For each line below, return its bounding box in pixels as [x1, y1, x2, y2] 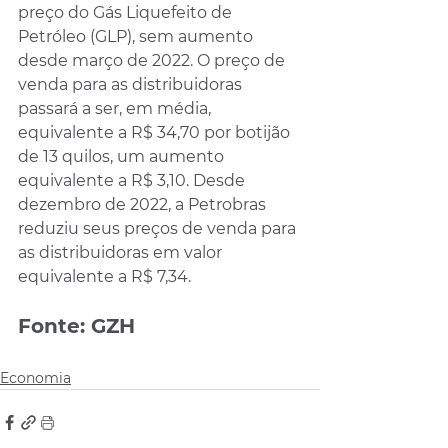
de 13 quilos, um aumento [18, 146, 228, 166]
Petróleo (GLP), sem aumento [18, 26, 257, 46]
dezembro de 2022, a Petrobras [18, 194, 270, 214]
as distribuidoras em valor [18, 242, 226, 262]
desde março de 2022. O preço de [18, 50, 289, 70]
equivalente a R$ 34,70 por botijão [18, 122, 294, 142]
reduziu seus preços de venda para [18, 218, 300, 238]
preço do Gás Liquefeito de [18, 2, 236, 22]
